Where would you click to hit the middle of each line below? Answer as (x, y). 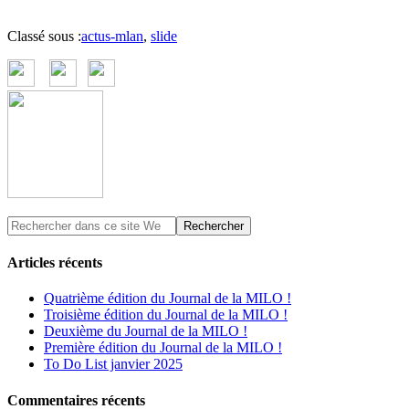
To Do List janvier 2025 (113, 364)
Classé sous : (44, 36)
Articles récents (55, 263)
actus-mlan (112, 36)
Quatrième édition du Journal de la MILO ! (168, 299)
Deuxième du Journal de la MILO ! (146, 331)
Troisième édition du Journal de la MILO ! (166, 315)
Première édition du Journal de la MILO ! (163, 348)
